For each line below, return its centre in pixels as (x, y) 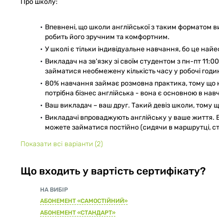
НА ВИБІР (54, 189)
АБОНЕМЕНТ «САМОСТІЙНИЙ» (84, 201)
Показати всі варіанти (58, 144)
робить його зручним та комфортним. (107, 37)
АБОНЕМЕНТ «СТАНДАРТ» (78, 212)
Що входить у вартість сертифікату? (113, 171)
